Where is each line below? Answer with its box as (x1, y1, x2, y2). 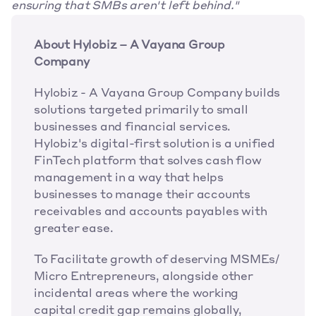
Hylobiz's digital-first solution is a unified (34, 139, 275, 150)
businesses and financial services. (34, 122, 231, 133)
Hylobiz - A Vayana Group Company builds (34, 88, 281, 99)
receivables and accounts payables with (34, 207, 267, 218)
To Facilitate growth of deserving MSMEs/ (34, 255, 280, 266)
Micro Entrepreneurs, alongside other (34, 272, 253, 283)
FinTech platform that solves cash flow (34, 156, 262, 167)
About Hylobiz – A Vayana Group (34, 40, 226, 51)
